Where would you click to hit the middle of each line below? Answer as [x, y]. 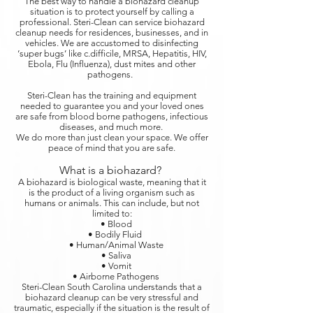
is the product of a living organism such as [112, 192]
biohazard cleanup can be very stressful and [112, 297]
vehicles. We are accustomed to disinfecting [112, 43]
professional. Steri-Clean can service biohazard [112, 22]
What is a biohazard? [112, 170]
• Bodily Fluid [112, 234]
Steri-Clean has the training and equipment [112, 95]
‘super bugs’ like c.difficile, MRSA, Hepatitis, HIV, [112, 53]
